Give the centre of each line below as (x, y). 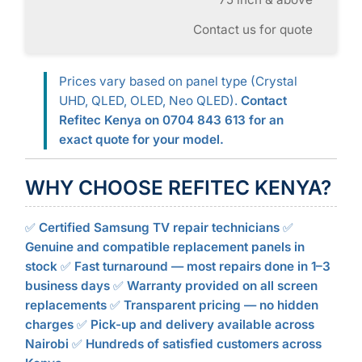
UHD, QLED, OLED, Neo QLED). (149, 101)
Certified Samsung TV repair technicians (159, 228)
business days (67, 286)
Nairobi (46, 344)
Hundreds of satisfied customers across (203, 344)
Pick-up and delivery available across (202, 325)
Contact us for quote (253, 29)
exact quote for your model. (141, 139)
